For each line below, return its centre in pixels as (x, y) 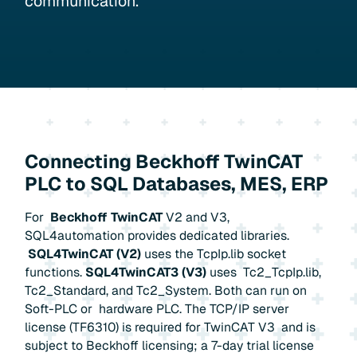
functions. (55, 272)
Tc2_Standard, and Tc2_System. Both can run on (166, 290)
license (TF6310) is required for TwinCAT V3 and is (171, 327)
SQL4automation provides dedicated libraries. (157, 235)
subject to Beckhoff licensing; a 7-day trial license (170, 345)
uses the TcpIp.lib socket (214, 253)
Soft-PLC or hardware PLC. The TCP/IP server (157, 308)
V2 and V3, (196, 217)
